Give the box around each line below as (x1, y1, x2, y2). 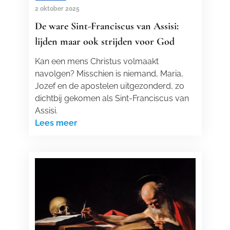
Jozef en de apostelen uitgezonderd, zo (34, 81, 184, 91)
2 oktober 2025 (34, 5, 80, 12)
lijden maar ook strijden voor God (34, 35, 175, 48)
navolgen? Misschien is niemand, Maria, (34, 69, 183, 79)
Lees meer (34, 118, 77, 128)
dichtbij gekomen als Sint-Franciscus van (34, 93, 189, 103)
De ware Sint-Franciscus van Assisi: (34, 20, 179, 32)
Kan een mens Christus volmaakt (34, 56, 159, 66)
